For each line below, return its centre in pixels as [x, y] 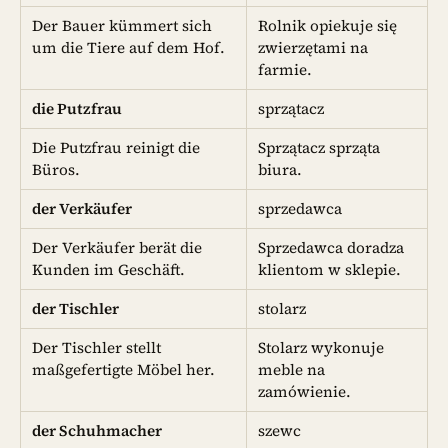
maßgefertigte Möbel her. [124, 370]
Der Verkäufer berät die [117, 248]
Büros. [56, 170]
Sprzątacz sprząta [319, 148]
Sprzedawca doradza [331, 248]
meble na [292, 370]
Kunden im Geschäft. [109, 270]
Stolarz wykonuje [321, 348]
